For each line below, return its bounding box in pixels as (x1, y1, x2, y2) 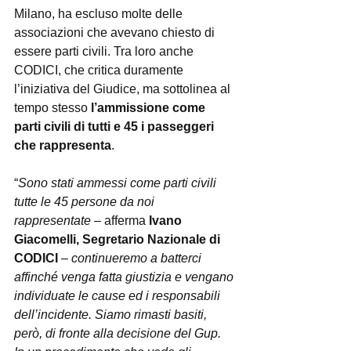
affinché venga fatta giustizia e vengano (14, 270, 237, 284)
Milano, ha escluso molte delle (14, 7, 186, 20)
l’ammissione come (91, 101, 208, 114)
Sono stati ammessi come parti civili (18, 176, 219, 190)
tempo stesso (14, 101, 91, 114)
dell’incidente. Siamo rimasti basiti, (14, 308, 210, 321)
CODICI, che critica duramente (14, 63, 186, 77)
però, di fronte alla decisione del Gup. (14, 327, 224, 340)
